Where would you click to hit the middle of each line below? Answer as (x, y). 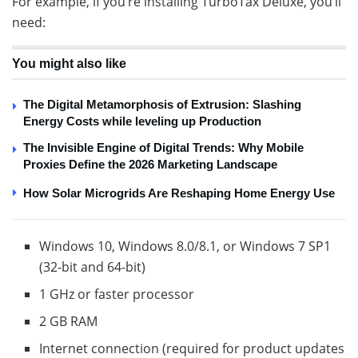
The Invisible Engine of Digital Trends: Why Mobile (163, 148)
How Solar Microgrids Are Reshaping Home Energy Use (179, 193)
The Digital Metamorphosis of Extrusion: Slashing (162, 105)
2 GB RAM (69, 322)
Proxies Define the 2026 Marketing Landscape (150, 165)
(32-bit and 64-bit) (93, 267)
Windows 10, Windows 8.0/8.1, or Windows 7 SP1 (185, 247)
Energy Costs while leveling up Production (142, 121)
